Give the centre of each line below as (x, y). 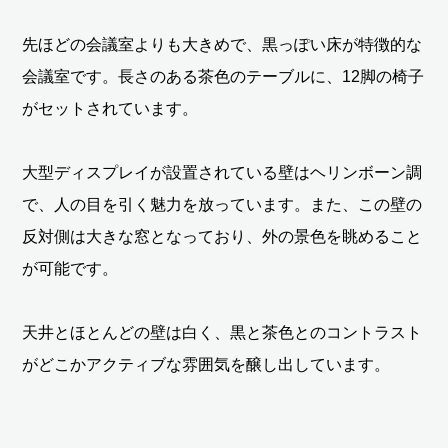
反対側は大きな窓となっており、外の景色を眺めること (222, 236)
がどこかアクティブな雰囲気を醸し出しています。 (206, 364)
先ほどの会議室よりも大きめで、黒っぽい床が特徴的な (222, 44)
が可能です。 (70, 268)
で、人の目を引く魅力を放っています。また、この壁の (222, 204)
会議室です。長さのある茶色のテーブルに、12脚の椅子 (223, 76)
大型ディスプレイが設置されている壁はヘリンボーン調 (222, 172)
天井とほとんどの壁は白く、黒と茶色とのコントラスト (222, 332)
